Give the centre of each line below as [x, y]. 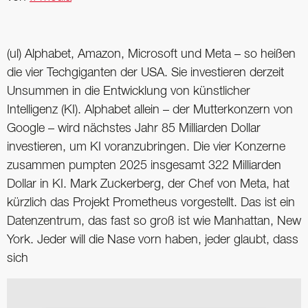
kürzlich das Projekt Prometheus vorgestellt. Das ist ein [151, 202]
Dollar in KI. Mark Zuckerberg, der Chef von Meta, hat [148, 184]
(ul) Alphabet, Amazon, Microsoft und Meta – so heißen [151, 54]
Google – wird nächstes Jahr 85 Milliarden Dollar [134, 128]
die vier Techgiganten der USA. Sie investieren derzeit [145, 73]
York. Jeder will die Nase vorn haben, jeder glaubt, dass [153, 240]
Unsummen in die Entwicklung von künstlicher [129, 91]
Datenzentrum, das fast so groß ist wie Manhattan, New [154, 221]
